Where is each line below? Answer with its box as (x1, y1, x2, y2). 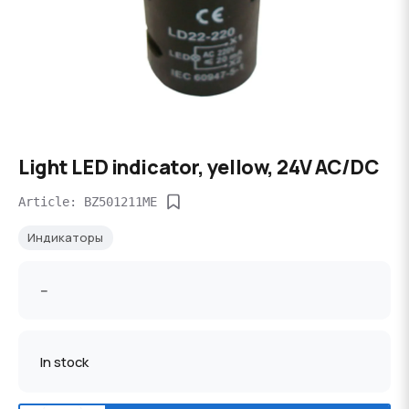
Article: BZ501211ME (18, 194, 157, 209)
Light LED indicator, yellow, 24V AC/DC (18, 153, 379, 180)
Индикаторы (27, 229, 104, 246)
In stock (40, 351, 89, 371)
